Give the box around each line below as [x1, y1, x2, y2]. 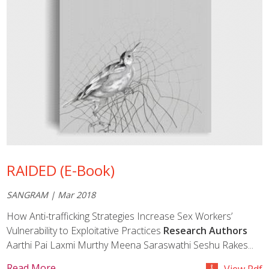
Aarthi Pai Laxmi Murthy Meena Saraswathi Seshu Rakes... [7, 238, 254, 252]
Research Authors [163, 224, 248, 238]
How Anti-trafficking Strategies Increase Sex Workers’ [7, 210, 233, 223]
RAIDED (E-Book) [7, 160, 115, 181]
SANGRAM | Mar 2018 [7, 189, 96, 201]
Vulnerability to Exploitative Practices [7, 224, 164, 238]
